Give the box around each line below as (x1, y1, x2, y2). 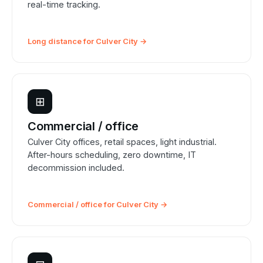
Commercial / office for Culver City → (28, 200, 167, 210)
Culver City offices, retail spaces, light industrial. (28, 137, 217, 147)
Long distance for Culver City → (28, 36, 147, 46)
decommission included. (28, 163, 124, 173)
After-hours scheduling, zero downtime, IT (28, 150, 196, 160)
